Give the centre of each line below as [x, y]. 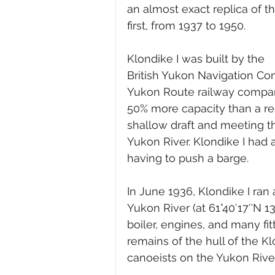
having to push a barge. [188, 158]
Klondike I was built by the [197, 58]
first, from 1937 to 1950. [186, 25]
